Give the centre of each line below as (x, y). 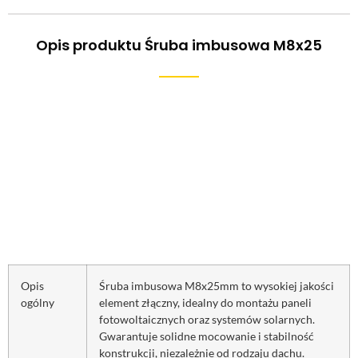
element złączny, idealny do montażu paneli (205, 302)
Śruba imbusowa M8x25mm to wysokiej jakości (217, 285)
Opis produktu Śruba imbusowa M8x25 (179, 45)
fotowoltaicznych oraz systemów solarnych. (207, 319)
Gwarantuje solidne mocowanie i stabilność (207, 336)
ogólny (38, 302)
